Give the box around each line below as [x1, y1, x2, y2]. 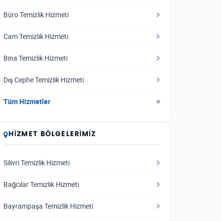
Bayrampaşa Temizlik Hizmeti [3, 202, 93, 211]
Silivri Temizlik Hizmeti [3, 158, 70, 167]
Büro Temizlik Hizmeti [3, 10, 69, 19]
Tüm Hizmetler [3, 97, 50, 106]
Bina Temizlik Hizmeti [3, 54, 68, 63]
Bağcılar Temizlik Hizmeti [3, 180, 79, 189]
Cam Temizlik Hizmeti [3, 32, 68, 41]
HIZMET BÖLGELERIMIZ [8, 131, 96, 138]
